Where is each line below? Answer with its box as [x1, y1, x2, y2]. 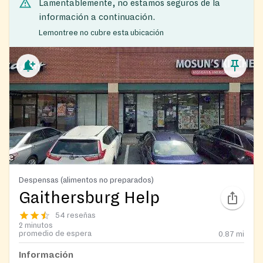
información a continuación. [39, 12, 155, 22]
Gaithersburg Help [19, 189, 160, 207]
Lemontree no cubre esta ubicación [39, 29, 164, 38]
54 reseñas [55, 211, 96, 220]
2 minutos [19, 221, 53, 230]
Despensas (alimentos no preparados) [19, 176, 154, 185]
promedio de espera [19, 230, 92, 238]
